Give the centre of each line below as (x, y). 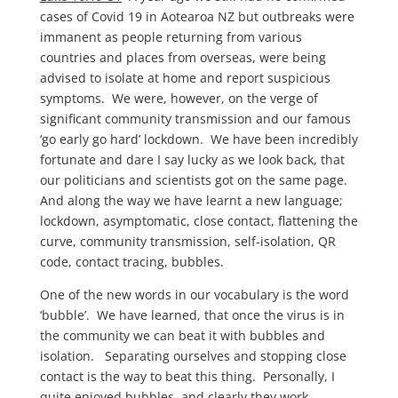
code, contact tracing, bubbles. (131, 262)
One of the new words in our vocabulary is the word (194, 295)
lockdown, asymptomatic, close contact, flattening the (199, 221)
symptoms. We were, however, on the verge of (179, 98)
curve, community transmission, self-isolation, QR (187, 241)
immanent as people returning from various (171, 37)
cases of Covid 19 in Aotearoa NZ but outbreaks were (197, 16)
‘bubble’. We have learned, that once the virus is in (192, 315)
